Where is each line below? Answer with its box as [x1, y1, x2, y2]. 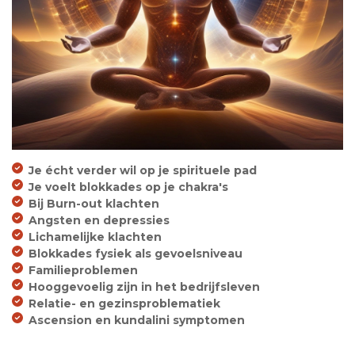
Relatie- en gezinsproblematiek [29, 296, 220, 311]
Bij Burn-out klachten [29, 197, 159, 212]
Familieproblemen [29, 263, 138, 278]
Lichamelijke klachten [29, 230, 162, 245]
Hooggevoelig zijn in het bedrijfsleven [29, 280, 260, 295]
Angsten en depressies [29, 213, 170, 228]
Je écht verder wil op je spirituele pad [29, 163, 257, 178]
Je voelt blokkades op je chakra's [29, 180, 228, 195]
